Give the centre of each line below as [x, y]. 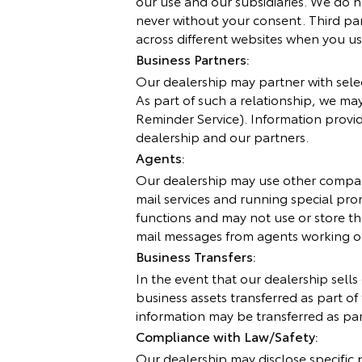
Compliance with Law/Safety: [227, 336]
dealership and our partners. [222, 136]
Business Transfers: [196, 256]
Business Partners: [193, 59]
